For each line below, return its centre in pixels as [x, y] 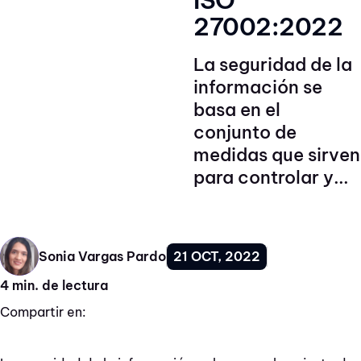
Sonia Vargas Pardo [102, 256]
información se [258, 87]
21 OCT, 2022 [217, 256]
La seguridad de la [273, 64]
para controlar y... [271, 177]
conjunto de [245, 132]
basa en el [237, 110]
